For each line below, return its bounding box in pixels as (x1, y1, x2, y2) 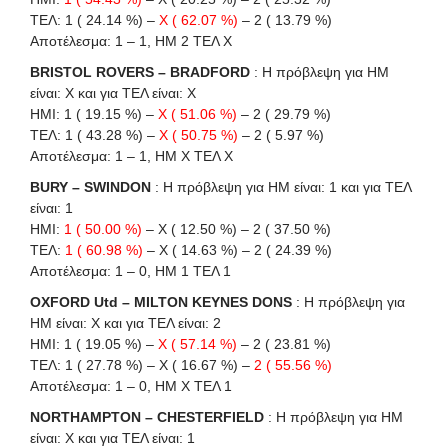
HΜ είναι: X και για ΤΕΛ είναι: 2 (30, 315, 221, 331)
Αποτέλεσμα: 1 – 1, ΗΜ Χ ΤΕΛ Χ (30, 148, 233, 164)
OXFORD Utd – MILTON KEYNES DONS (30, 294, 292, 310)
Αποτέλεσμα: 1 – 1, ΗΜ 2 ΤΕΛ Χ (30, 33, 232, 49)
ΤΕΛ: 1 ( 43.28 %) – (30, 127, 159, 143)
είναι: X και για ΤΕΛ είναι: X (30, 85, 196, 101)
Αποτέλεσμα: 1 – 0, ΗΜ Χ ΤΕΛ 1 (30, 378, 232, 394)
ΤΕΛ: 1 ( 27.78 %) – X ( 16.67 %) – (30, 357, 254, 373)
